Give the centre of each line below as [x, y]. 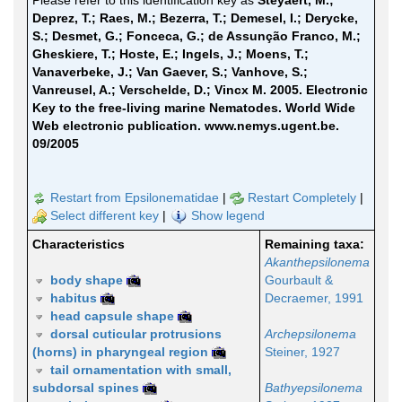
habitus [72, 298]
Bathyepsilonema [314, 388]
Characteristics [79, 244]
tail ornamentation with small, [139, 370]
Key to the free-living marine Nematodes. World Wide [194, 108]
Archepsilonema [310, 334]
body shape [85, 280]
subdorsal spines [86, 388]
